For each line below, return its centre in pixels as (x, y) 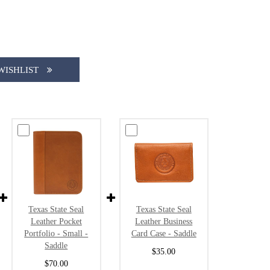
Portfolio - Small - (56, 234)
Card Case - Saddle (164, 234)
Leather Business (164, 221)
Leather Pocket (56, 221)
